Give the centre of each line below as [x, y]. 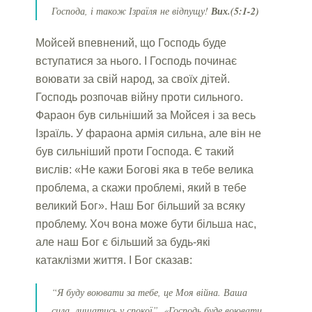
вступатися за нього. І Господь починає [136, 61]
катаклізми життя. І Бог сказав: [114, 260]
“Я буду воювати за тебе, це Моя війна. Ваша [150, 292]
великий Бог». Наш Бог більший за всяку [141, 205]
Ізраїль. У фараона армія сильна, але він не [149, 133]
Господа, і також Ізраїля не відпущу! [130, 10]
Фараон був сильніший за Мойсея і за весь [146, 115]
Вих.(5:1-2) [234, 11]
